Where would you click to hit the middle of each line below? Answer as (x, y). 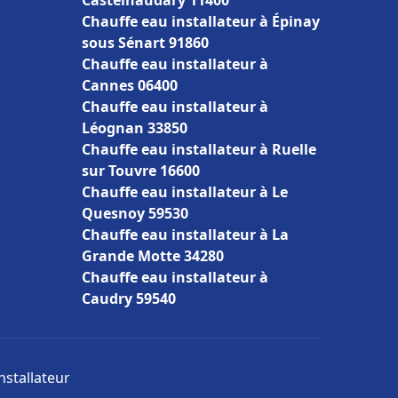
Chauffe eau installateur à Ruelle (199, 149)
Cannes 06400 (130, 85)
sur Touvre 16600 (141, 171)
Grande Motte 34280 (153, 256)
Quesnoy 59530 (135, 213)
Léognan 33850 (135, 128)
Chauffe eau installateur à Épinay (201, 21)
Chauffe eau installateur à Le (185, 192)
